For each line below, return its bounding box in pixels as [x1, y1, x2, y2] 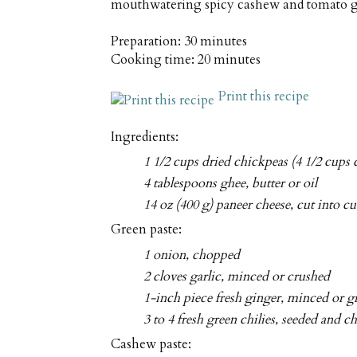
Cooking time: [111, 51, 198, 69]
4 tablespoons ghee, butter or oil [143, 174, 318, 192]
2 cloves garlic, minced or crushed [143, 267, 331, 285]
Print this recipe [218, 88, 309, 106]
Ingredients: [111, 127, 178, 146]
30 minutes [184, 33, 247, 51]
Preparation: [111, 33, 184, 51]
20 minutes [198, 51, 261, 69]
